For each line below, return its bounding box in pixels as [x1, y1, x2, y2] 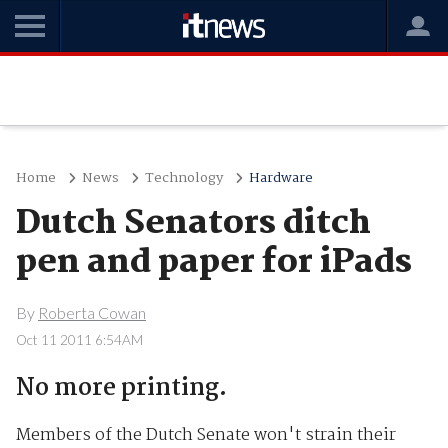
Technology [144, 167, 223, 189]
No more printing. [15, 368, 227, 408]
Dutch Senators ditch [15, 197, 371, 251]
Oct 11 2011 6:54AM [15, 331, 143, 348]
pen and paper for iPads [15, 236, 412, 290]
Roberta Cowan [37, 302, 146, 322]
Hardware [248, 167, 313, 189]
